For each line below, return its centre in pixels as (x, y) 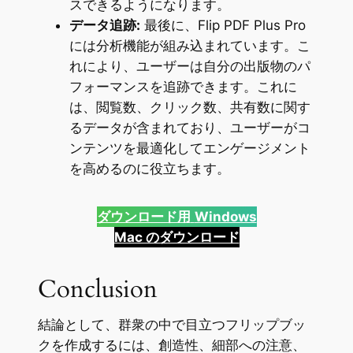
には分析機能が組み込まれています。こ (190, 45)
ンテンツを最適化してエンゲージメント (190, 148)
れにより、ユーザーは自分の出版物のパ (190, 66)
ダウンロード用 (143, 216)
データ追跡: (104, 25)
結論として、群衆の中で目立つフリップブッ (171, 325)
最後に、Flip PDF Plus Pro (223, 25)
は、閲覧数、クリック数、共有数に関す (190, 107)
